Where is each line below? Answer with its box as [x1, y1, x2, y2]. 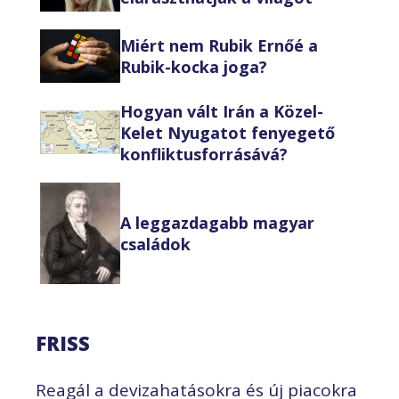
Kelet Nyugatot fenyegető [120, 121, 335, 143]
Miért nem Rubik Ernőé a [120, 34, 318, 56]
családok [120, 232, 191, 255]
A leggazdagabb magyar [120, 211, 314, 233]
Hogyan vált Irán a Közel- [120, 100, 323, 122]
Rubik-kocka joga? [120, 55, 267, 77]
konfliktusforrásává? [120, 142, 288, 165]
